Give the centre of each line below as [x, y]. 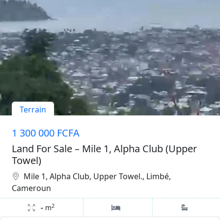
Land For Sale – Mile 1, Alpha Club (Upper [104, 149]
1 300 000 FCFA [46, 133]
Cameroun [31, 188]
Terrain [33, 110]
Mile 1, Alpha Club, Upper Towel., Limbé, [97, 176]
